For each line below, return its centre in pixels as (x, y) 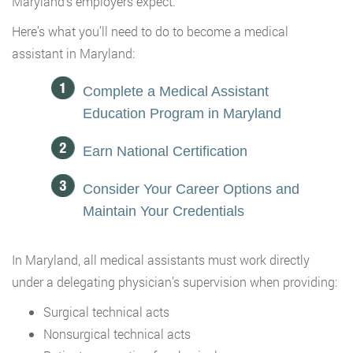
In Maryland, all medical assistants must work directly (161, 260)
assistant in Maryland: (73, 54)
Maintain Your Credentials (163, 212)
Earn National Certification (165, 152)
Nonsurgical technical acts (117, 334)
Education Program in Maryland (182, 114)
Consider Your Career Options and (191, 190)
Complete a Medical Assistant (176, 92)
